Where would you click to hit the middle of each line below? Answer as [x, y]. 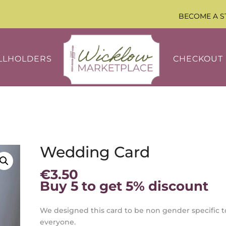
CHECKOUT [198, 59]
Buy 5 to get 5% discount [124, 186]
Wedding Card [95, 152]
